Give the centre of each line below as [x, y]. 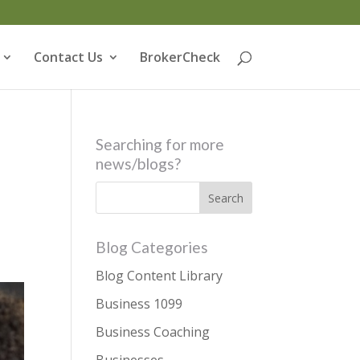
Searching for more [160, 144]
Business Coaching [153, 332]
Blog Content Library [160, 276]
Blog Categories [152, 247]
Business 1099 [139, 304]
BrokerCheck [180, 57]
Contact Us [68, 57]
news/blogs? [139, 164]
